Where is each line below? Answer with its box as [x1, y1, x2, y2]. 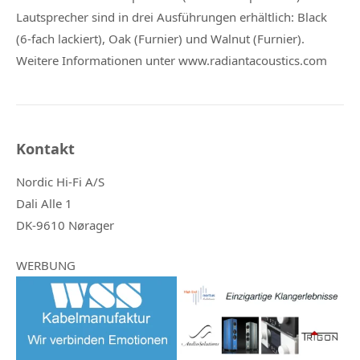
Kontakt [16, 139, 75, 159]
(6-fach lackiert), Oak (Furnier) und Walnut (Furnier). [16, 31, 305, 47]
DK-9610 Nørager [16, 216, 114, 233]
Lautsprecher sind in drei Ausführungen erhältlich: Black [16, 9, 327, 26]
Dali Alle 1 [16, 194, 72, 211]
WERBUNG [16, 256, 76, 273]
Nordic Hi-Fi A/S [16, 173, 104, 190]
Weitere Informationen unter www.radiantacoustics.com [16, 52, 327, 69]
